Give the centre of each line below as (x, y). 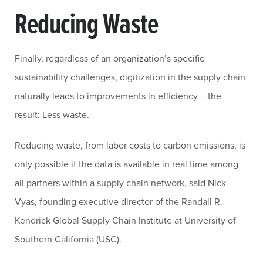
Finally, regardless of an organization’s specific (109, 58)
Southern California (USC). (68, 239)
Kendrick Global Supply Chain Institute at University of (125, 220)
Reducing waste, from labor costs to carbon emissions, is (130, 145)
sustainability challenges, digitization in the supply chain (130, 77)
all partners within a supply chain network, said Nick (120, 183)
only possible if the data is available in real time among (127, 164)
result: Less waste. (52, 114)
